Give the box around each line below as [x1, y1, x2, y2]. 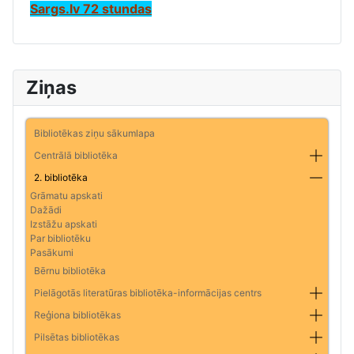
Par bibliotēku [30, 232, 91, 244]
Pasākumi [30, 246, 73, 258]
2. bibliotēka [34, 171, 88, 183]
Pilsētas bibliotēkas [34, 330, 119, 343]
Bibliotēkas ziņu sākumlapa [34, 126, 155, 139]
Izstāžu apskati [30, 217, 97, 230]
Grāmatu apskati [30, 189, 103, 201]
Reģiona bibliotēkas [34, 308, 121, 321]
